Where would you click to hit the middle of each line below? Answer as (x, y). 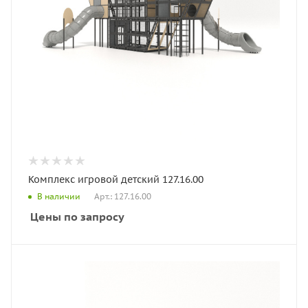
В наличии (59, 197)
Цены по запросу (77, 216)
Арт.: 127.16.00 (123, 196)
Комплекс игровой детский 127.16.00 (116, 179)
